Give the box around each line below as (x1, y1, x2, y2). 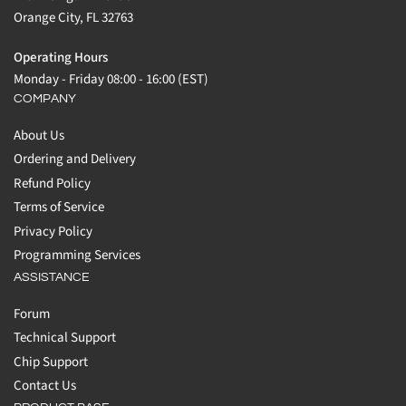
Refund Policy (14, 173, 91, 193)
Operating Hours (14, 47, 108, 67)
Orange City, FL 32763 (14, 7, 133, 27)
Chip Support (14, 352, 88, 372)
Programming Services (14, 246, 140, 266)
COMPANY (14, 92, 76, 105)
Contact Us (14, 376, 76, 396)
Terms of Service (14, 198, 104, 217)
